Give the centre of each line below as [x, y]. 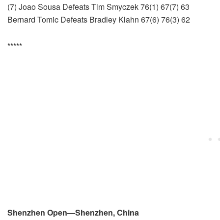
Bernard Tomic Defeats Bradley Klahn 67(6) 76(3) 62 [99, 20]
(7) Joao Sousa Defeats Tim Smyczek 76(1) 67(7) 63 [98, 7]
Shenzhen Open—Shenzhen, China [73, 213]
